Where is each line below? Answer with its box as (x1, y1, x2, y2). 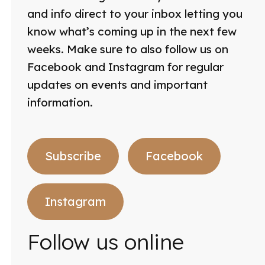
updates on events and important (27, 77, 208, 92)
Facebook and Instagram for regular (27, 60, 224, 75)
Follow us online (27, 228, 184, 256)
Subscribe (44, 148, 101, 164)
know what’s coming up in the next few (27, 24, 237, 39)
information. (27, 95, 93, 110)
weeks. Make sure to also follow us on (27, 42, 228, 57)
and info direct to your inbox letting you (27, 7, 243, 21)
